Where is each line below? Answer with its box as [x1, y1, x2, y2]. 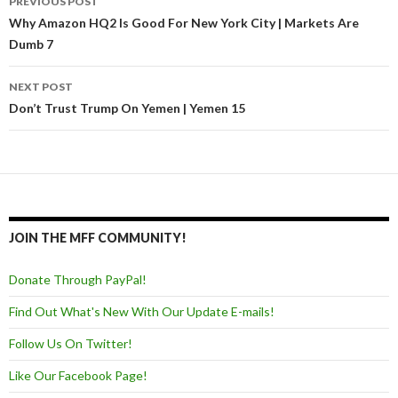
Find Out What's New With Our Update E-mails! [9, 304, 275, 320]
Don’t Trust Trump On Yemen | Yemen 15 [9, 100, 245, 116]
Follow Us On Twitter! [9, 336, 132, 352]
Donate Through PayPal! [9, 272, 147, 288]
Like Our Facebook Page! [9, 368, 147, 384]
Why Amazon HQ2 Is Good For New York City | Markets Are [9, 15, 359, 31]
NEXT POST [9, 80, 73, 94]
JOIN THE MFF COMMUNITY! [9, 230, 187, 246]
